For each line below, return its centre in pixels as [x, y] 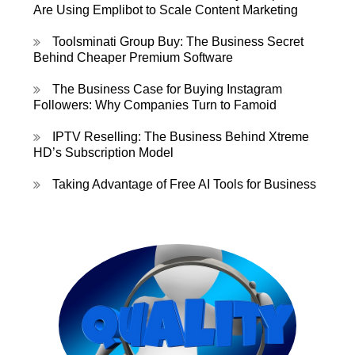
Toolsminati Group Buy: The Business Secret [178, 42]
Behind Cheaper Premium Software [134, 58]
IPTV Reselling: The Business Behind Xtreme [181, 137]
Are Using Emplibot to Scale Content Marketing [166, 10]
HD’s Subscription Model [104, 153]
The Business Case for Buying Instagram [168, 90]
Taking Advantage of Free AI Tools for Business [185, 185]
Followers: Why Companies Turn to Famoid [155, 105]
